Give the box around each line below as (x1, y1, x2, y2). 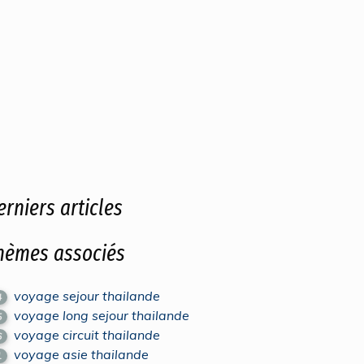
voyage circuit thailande (14, 327, 161, 343)
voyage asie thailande (14, 346, 149, 362)
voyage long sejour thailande (14, 307, 190, 323)
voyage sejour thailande (14, 288, 161, 304)
